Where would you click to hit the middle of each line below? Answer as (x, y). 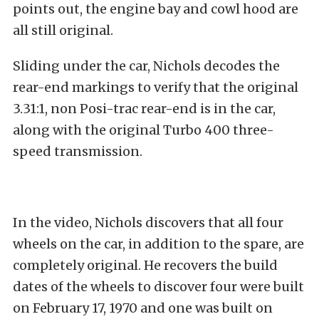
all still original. (63, 30)
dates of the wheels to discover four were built (158, 286)
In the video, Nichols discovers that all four (148, 222)
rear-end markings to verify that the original (156, 87)
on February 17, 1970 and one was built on (143, 308)
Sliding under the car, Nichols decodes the (146, 66)
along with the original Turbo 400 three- (143, 130)
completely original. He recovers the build (145, 265)
